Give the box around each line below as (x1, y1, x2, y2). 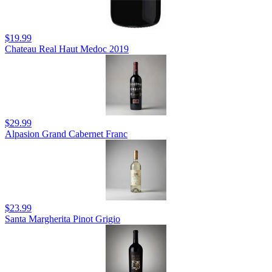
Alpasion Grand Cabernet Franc (5, 129, 127, 140)
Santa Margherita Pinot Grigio (5, 214, 120, 225)
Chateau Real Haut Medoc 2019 (5, 44, 129, 55)
